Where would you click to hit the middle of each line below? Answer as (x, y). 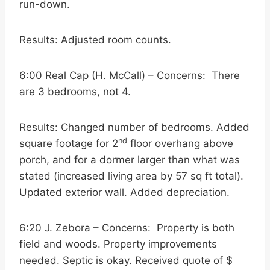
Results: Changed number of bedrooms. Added (134, 127)
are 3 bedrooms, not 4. (75, 92)
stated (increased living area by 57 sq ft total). (131, 176)
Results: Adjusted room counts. (95, 40)
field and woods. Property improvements (118, 244)
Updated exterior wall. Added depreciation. (124, 192)
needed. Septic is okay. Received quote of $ (126, 260)
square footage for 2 (69, 143)
